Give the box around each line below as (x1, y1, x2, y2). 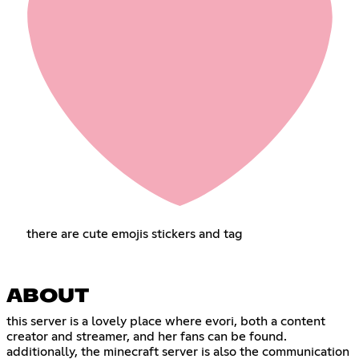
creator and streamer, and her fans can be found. (6, 329, 287, 343)
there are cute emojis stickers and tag (26, 227, 243, 240)
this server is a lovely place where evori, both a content (6, 314, 325, 328)
